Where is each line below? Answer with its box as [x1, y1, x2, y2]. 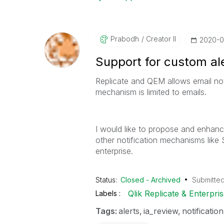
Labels [95, 189, 119, 197]
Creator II [143, 34, 176, 43]
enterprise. [95, 146, 133, 156]
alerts [118, 206, 139, 216]
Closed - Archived [120, 175, 181, 184]
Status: [95, 175, 119, 184]
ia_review [143, 206, 178, 216]
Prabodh [110, 34, 139, 43]
